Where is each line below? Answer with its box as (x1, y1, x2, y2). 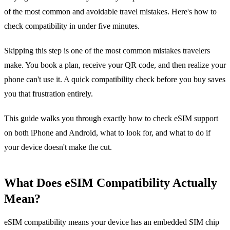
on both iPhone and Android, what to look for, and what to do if (4, 128, 210, 137)
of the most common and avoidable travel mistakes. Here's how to (4, 7, 217, 16)
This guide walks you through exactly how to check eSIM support (4, 113, 218, 123)
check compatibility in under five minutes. (4, 21, 140, 30)
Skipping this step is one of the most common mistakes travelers (4, 46, 210, 55)
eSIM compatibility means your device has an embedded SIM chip (4, 217, 219, 226)
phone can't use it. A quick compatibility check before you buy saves (4, 74, 225, 84)
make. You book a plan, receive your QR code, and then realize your (4, 60, 226, 69)
